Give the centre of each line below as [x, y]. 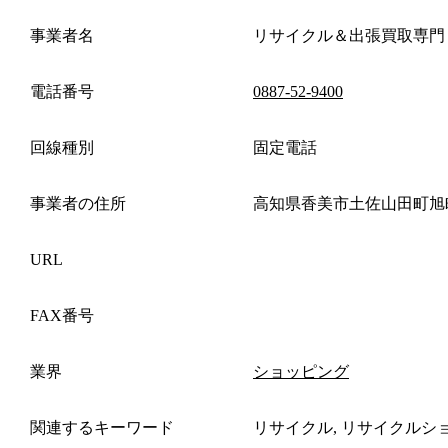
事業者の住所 [78, 203]
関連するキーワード [102, 427]
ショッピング [301, 371]
